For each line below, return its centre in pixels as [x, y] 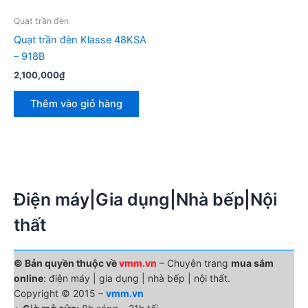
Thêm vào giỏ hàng [76, 103]
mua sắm [252, 263]
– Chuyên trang [194, 263]
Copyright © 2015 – [60, 294]
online [29, 278]
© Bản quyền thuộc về [66, 263]
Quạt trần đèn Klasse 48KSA [80, 40]
